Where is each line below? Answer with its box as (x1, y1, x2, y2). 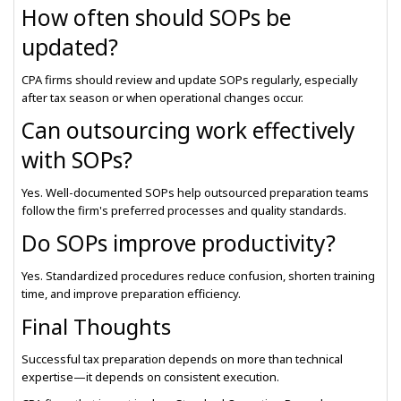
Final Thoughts (21, 311, 171, 341)
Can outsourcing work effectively (21, 115, 355, 145)
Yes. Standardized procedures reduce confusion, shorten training (21, 268, 375, 284)
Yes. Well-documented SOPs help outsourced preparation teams (21, 184, 369, 200)
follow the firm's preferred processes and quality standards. (21, 202, 346, 218)
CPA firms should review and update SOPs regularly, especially (21, 72, 358, 88)
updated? (21, 32, 118, 62)
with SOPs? (21, 145, 132, 175)
